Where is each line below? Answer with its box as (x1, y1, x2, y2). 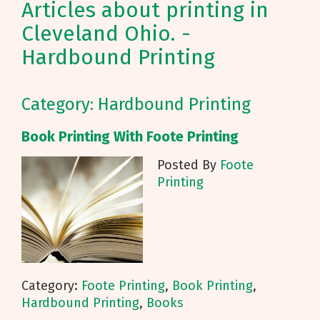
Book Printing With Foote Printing (21, 128, 239, 145)
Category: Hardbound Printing (21, 94, 251, 114)
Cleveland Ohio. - (21, 21, 191, 46)
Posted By (157, 157, 220, 173)
